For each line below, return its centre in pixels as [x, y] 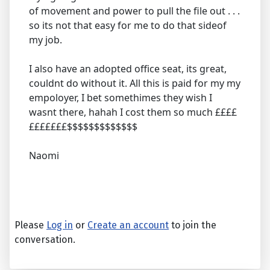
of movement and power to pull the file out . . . [134, 11]
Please [30, 225]
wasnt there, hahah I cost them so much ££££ [133, 112]
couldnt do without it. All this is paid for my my [135, 83]
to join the [193, 225]
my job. [46, 40]
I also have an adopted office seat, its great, [128, 69]
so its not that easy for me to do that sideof [128, 26]
